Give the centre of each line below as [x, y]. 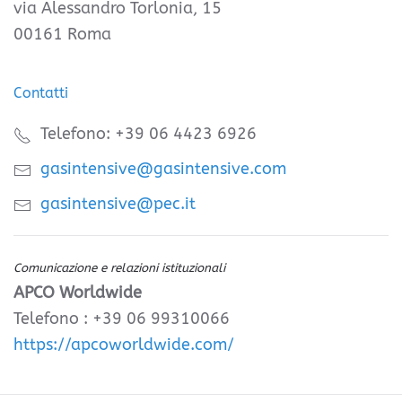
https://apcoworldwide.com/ [124, 345]
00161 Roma [62, 35]
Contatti [41, 93]
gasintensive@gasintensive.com [163, 169]
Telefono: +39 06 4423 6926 [149, 134]
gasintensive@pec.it [118, 204]
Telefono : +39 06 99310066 [122, 319]
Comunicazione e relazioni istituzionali [119, 268]
